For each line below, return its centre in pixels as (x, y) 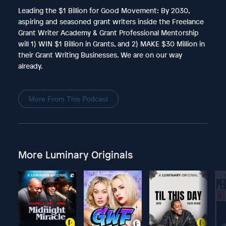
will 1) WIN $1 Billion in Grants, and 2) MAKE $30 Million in (111, 43)
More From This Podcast (68, 99)
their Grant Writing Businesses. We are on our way (100, 54)
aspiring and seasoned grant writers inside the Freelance (111, 21)
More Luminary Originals (75, 154)
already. (30, 66)
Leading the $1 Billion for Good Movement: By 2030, (104, 10)
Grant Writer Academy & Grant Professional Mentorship (108, 32)
